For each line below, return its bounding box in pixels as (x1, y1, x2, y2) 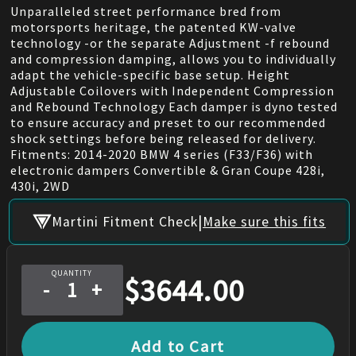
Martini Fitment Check (52, 212, 199, 230)
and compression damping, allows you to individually (10, 50, 336, 67)
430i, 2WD (10, 177, 70, 194)
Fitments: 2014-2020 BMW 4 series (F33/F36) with (10, 145, 313, 162)
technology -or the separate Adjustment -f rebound (10, 34, 330, 51)
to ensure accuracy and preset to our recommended (10, 114, 326, 130)
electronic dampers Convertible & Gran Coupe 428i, (10, 161, 325, 178)
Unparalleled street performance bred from (10, 2, 281, 19)
